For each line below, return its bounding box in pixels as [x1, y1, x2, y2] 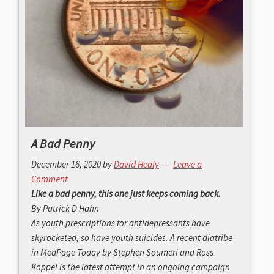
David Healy [114, 158, 159, 171]
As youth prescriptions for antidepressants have [31, 217, 210, 229]
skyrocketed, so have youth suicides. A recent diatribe [31, 232, 232, 244]
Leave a [173, 158, 202, 171]
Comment [31, 173, 68, 185]
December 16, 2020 [31, 158, 101, 171]
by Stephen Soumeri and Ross [100, 246, 213, 259]
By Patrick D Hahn [31, 202, 99, 215]
